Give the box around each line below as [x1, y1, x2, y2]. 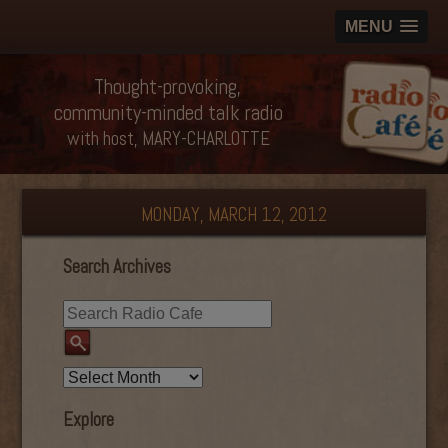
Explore [62, 408, 114, 433]
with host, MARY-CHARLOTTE [66, 126, 270, 151]
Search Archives [62, 254, 171, 279]
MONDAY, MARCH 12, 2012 [141, 202, 327, 227]
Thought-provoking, [94, 73, 242, 100]
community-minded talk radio [53, 99, 283, 126]
